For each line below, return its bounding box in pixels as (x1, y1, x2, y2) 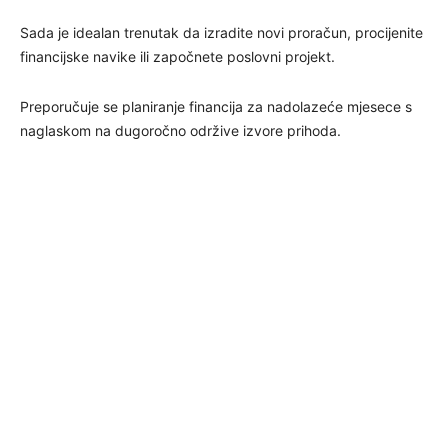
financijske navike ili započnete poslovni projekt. (20, 47, 335, 65)
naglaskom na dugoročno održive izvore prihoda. (20, 121, 341, 139)
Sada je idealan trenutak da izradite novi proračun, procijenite (20, 23, 423, 41)
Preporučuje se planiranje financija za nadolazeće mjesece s (20, 97, 412, 115)
